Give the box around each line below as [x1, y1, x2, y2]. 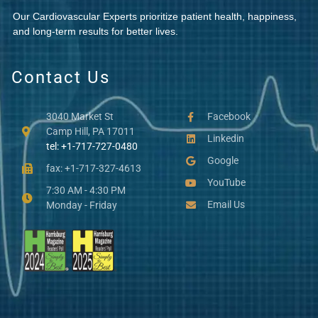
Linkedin [207, 133, 245, 145]
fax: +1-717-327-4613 [45, 163, 141, 175]
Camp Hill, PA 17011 [45, 126, 135, 138]
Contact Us [11, 67, 110, 88]
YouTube [207, 177, 246, 189]
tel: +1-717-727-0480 [45, 141, 138, 153]
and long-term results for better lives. [13, 26, 178, 38]
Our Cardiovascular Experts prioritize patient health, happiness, [13, 11, 297, 23]
